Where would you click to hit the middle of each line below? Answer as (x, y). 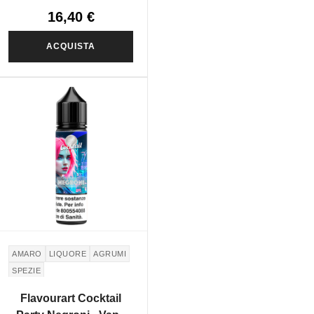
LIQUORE (67, 253)
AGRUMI (110, 253)
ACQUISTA (71, 46)
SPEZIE (26, 270)
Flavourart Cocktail (71, 299)
